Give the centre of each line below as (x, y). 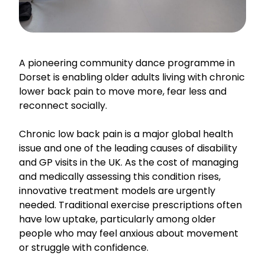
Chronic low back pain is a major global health (126, 134)
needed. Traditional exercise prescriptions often (130, 205)
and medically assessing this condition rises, (120, 176)
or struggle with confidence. (84, 247)
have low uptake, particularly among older (117, 219)
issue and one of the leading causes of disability (128, 148)
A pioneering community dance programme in (127, 63)
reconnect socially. (63, 105)
